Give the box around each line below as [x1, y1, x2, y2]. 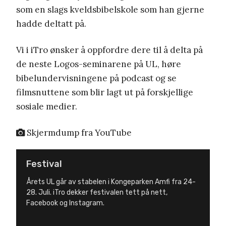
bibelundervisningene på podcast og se [16, 73, 177, 84]
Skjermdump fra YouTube [25, 127, 132, 139]
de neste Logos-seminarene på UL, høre [16, 59, 181, 70]
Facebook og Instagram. [26, 199, 104, 208]
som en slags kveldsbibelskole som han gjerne [16, 4, 204, 16]
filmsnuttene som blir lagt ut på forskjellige [16, 87, 193, 98]
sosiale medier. [16, 101, 77, 112]
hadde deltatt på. [16, 18, 86, 30]
